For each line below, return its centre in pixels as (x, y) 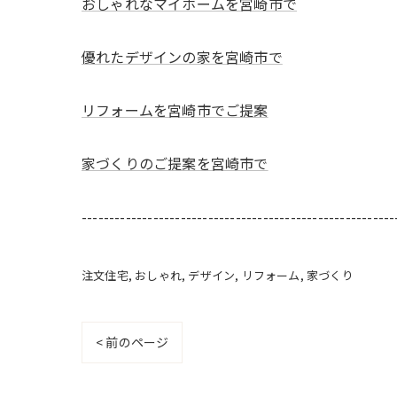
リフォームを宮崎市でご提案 (175, 109)
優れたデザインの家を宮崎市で (182, 56)
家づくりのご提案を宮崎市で (175, 163)
